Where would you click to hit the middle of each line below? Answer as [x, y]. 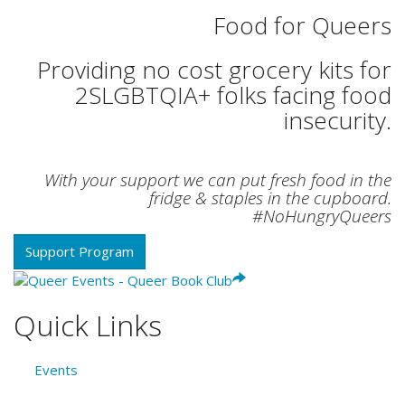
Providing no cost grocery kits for [214, 69]
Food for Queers [302, 25]
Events [56, 370]
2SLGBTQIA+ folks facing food [233, 94]
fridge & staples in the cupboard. [270, 198]
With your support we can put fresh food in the [218, 179]
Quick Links [88, 325]
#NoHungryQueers [322, 216]
